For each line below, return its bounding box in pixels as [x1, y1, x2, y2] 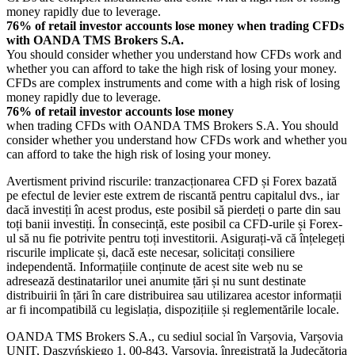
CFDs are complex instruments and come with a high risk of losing [6, 76, 340, 90]
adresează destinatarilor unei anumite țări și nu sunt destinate [6, 274, 306, 288]
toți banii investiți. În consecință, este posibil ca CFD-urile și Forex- [6, 217, 342, 231]
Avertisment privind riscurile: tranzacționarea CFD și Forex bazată [6, 174, 337, 189]
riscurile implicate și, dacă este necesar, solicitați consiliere [6, 246, 295, 260]
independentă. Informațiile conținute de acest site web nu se [6, 260, 303, 274]
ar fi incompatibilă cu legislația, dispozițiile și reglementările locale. [6, 303, 339, 317]
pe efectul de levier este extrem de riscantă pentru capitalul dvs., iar [6, 189, 339, 203]
